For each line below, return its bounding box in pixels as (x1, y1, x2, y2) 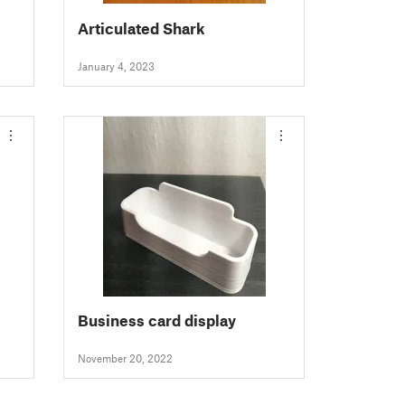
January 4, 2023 (78, 60, 155, 73)
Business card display (78, 310, 237, 329)
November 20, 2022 (78, 352, 174, 365)
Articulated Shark (78, 18, 206, 37)
